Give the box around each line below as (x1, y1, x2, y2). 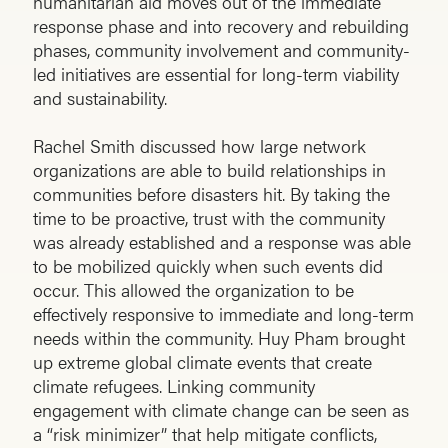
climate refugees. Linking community (33, 373, 315, 399)
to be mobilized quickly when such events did (33, 253, 383, 279)
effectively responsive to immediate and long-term (33, 301, 414, 327)
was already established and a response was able (33, 229, 411, 255)
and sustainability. (33, 85, 167, 111)
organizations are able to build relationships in (33, 157, 386, 183)
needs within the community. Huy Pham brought (33, 325, 405, 351)
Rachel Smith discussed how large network (33, 133, 366, 159)
